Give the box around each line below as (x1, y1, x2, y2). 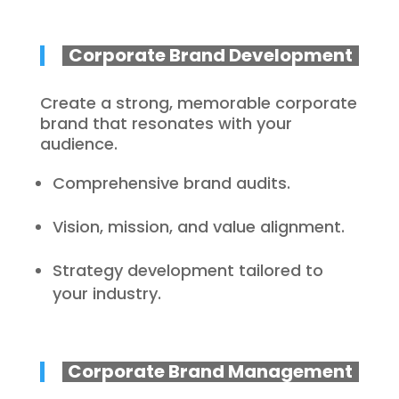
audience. (39, 133, 118, 155)
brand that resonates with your (39, 112, 292, 134)
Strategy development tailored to (52, 259, 323, 281)
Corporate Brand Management (68, 359, 354, 384)
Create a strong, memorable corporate (39, 92, 357, 114)
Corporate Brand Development (68, 43, 353, 68)
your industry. (52, 282, 161, 305)
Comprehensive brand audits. (52, 172, 290, 194)
